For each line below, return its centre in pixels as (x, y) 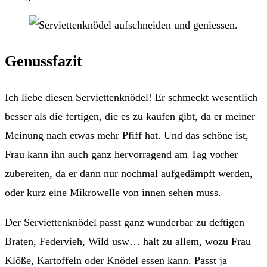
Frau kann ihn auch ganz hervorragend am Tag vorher (121, 155)
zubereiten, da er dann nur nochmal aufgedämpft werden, (129, 174)
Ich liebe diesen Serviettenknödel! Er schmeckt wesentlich (131, 97)
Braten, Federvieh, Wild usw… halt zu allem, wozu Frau (128, 242)
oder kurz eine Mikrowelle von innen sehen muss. (113, 193)
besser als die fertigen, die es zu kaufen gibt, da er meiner (130, 117)
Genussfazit (44, 61)
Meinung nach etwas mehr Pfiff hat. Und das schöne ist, (127, 136)
